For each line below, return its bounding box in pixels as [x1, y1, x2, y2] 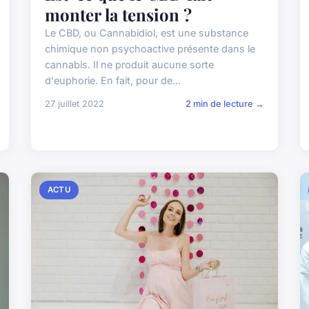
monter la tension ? [45, 3, 192, 26]
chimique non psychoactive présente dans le [45, 42, 256, 54]
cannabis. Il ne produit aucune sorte [45, 58, 215, 70]
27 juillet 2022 [45, 98, 105, 109]
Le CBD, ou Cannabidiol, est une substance [45, 26, 249, 39]
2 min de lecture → [185, 98, 264, 109]
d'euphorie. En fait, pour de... [45, 74, 181, 86]
